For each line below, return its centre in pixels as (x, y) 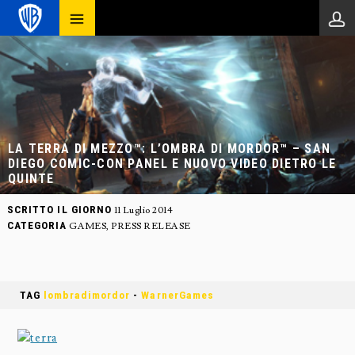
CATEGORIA (37, 225)
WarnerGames (178, 295)
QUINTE (31, 179)
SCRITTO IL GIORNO (59, 210)
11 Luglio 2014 (143, 210)
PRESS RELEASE (151, 226)
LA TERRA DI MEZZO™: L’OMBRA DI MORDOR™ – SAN (170, 149)
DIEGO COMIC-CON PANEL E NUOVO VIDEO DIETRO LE (172, 164)
